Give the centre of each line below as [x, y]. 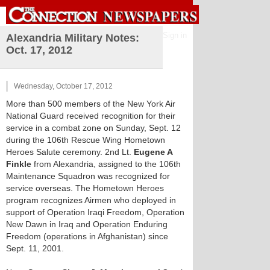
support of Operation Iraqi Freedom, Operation [95, 212]
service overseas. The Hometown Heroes [85, 188]
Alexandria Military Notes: [73, 38]
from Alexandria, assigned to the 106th [106, 164]
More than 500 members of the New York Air [91, 104]
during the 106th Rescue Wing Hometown [86, 140]
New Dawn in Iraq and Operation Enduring [87, 224]
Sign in [175, 35]
